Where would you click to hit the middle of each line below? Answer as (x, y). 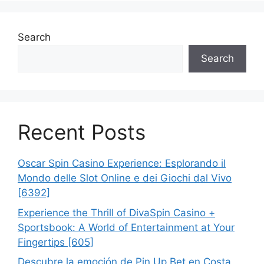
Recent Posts (82, 132)
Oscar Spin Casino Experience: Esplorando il (122, 163)
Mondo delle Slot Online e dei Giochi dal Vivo (125, 178)
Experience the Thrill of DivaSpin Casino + (116, 212)
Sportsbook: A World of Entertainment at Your (126, 227)
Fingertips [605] (56, 242)
